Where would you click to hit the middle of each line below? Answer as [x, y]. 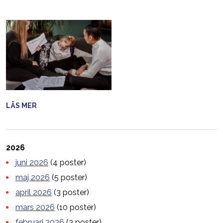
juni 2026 [32, 162]
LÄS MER [21, 105]
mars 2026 [35, 207]
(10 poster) [75, 207]
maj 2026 [33, 177]
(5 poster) [68, 177]
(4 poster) [67, 162]
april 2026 [34, 192]
